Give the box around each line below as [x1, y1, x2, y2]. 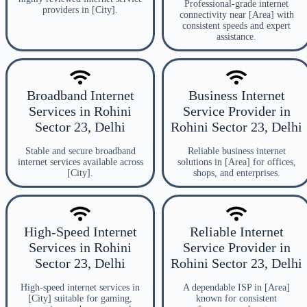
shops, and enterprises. [193, 168, 280, 178]
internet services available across [17, 157, 143, 167]
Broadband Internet [26, 88, 134, 103]
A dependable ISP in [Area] [183, 282, 290, 293]
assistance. [217, 32, 256, 42]
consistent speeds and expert [182, 21, 291, 31]
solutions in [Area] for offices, [177, 157, 296, 167]
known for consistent [196, 293, 277, 304]
